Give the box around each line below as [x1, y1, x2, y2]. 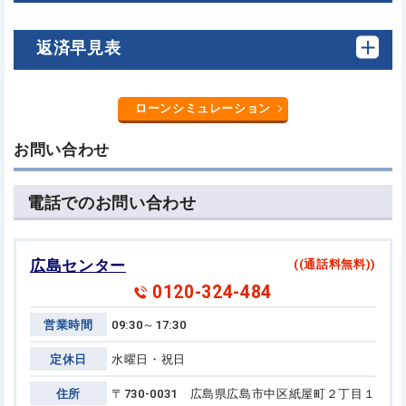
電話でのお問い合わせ [27, 192, 197, 213]
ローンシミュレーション [134, 101, 272, 115]
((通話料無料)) [294, 256, 376, 271]
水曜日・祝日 [111, 352, 186, 366]
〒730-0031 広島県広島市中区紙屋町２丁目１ [111, 386, 376, 401]
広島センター [30, 256, 126, 275]
